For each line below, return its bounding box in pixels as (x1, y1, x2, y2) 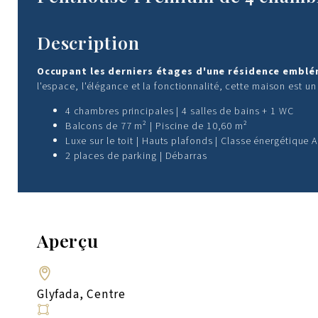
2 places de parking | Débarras (65, 148, 207, 163)
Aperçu (36, 228, 99, 252)
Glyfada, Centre (36, 285, 126, 304)
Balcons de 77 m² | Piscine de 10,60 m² (65, 118, 248, 133)
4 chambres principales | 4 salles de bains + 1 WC (65, 103, 294, 119)
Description (36, 31, 140, 55)
